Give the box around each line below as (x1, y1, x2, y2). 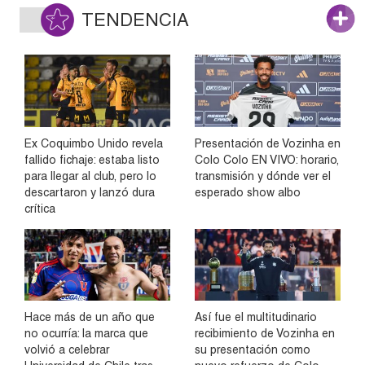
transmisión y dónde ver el (195, 169, 331, 182)
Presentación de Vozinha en (195, 136, 341, 150)
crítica (24, 201, 55, 215)
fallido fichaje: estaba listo (24, 152, 160, 166)
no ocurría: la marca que (24, 326, 148, 340)
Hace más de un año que (24, 310, 155, 323)
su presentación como (195, 342, 310, 356)
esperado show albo (195, 185, 301, 199)
